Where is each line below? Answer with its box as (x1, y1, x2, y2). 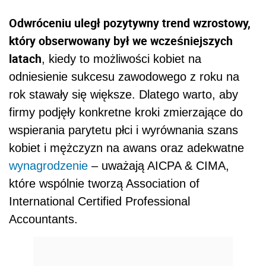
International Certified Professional (9, 194, 190, 208)
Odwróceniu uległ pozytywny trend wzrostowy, (9, 14, 251, 31)
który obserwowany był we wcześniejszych (9, 32, 233, 49)
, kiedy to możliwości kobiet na (42, 52, 201, 65)
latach (9, 50, 42, 66)
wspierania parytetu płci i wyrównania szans (9, 123, 238, 137)
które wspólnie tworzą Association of (9, 176, 199, 190)
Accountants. (9, 212, 78, 226)
